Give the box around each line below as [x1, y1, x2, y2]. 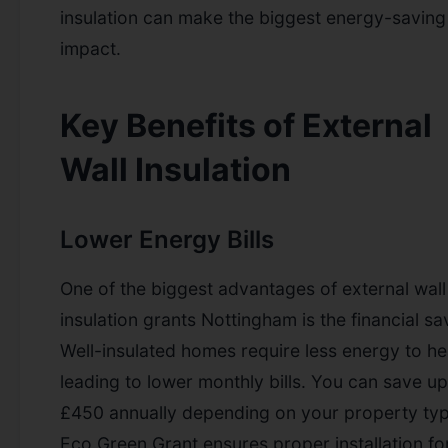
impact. [60, 37, 121, 59]
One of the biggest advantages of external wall [60, 277, 446, 299]
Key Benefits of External [60, 105, 432, 145]
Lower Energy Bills [60, 224, 274, 254]
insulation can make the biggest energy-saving [60, 6, 446, 28]
